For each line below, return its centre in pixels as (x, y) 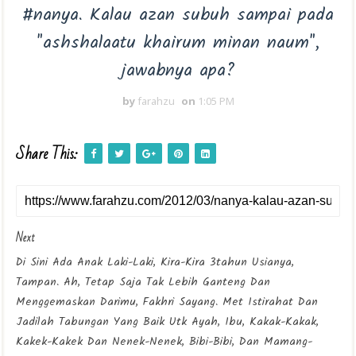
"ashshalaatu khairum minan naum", (178, 43)
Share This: (47, 154)
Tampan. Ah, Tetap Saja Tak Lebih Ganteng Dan (143, 282)
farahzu (156, 101)
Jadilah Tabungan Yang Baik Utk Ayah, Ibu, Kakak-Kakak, (167, 322)
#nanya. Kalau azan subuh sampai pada (178, 15)
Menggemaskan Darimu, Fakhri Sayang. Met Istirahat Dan (167, 302)
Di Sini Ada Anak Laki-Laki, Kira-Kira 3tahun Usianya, (155, 262)
